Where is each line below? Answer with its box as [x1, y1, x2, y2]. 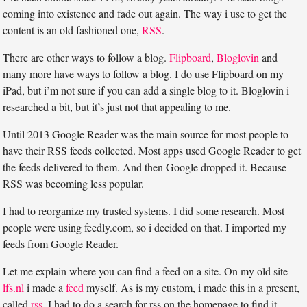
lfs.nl [3, 280, 25, 295]
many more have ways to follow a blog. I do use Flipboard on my [3, 66, 284, 82]
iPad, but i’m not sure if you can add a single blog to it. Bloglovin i [3, 83, 290, 98]
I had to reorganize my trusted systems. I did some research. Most [3, 204, 285, 219]
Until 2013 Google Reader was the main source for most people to [3, 127, 289, 142]
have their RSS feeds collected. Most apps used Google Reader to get [3, 143, 302, 158]
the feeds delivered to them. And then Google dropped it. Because [3, 160, 287, 175]
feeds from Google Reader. [3, 236, 119, 251]
